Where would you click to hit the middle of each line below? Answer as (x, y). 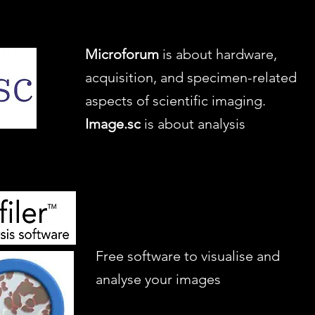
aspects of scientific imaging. (175, 101)
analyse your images (158, 279)
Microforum (122, 54)
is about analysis (195, 124)
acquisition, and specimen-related (191, 77)
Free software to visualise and (188, 256)
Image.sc (115, 124)
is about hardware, (218, 54)
